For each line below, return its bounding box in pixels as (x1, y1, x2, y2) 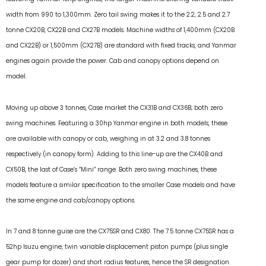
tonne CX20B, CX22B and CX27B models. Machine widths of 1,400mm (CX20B (6, 26, 235, 35)
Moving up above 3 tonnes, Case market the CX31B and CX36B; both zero (6, 103, 223, 112)
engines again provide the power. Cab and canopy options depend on (6, 56, 219, 66)
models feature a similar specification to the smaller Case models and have (6, 180, 235, 189)
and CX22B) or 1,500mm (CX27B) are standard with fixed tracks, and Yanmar (6, 41, 236, 50)
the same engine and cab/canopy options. (6, 195, 135, 205)
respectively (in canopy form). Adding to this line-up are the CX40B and (6, 149, 223, 159)
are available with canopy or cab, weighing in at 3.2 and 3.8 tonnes (6, 134, 210, 143)
